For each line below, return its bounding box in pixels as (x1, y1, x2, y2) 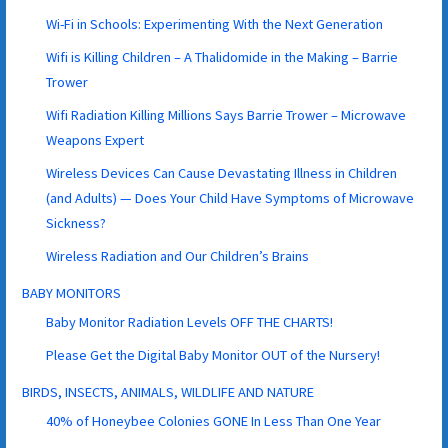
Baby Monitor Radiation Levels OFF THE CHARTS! (46, 312, 334, 331)
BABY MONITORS (22, 283, 122, 302)
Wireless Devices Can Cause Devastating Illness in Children (46, 163, 398, 182)
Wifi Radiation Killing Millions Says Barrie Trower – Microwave (46, 105, 407, 124)
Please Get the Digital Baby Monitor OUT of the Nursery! (46, 345, 381, 364)
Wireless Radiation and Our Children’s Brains (46, 246, 310, 265)
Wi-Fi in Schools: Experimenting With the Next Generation (46, 14, 384, 33)
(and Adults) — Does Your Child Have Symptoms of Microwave (46, 188, 415, 207)
